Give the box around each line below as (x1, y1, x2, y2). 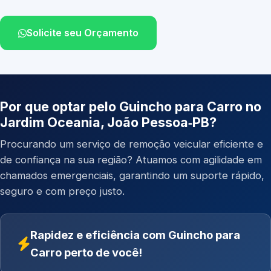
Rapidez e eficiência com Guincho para (30, 228, 240, 241)
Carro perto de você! (30, 246, 142, 259)
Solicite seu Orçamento (27, 27, 139, 39)
